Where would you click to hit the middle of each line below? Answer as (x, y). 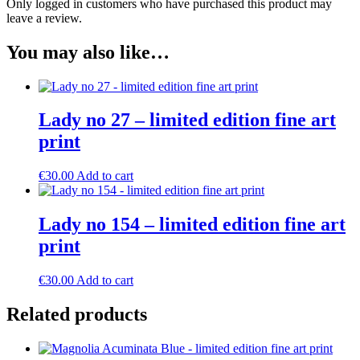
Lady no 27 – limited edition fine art (187, 120)
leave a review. (44, 18)
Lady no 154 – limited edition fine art (192, 225)
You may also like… (88, 52)
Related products (77, 315)
